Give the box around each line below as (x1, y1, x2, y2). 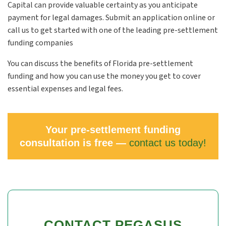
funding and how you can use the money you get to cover (8, 71, 201, 82)
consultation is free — (20, 137, 129, 148)
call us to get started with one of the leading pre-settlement (8, 25, 218, 36)
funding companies (8, 37, 73, 48)
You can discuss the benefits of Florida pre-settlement (8, 58, 193, 69)
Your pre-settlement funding (45, 124, 181, 135)
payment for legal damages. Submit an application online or (8, 12, 215, 23)
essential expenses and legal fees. (8, 83, 123, 94)
